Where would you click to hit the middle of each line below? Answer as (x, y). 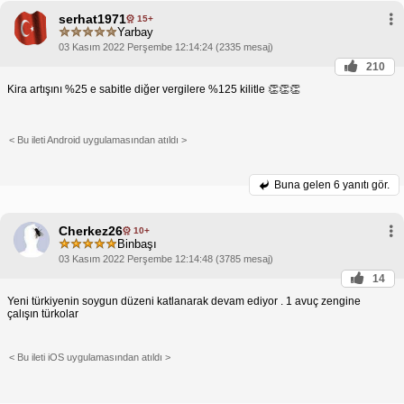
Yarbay (135, 32)
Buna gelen (304, 184)
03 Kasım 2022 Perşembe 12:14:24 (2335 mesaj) (166, 46)
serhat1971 (92, 18)
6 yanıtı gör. (362, 184)
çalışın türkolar (43, 313)
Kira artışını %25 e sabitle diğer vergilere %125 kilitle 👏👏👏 (154, 89)
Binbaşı (137, 244)
